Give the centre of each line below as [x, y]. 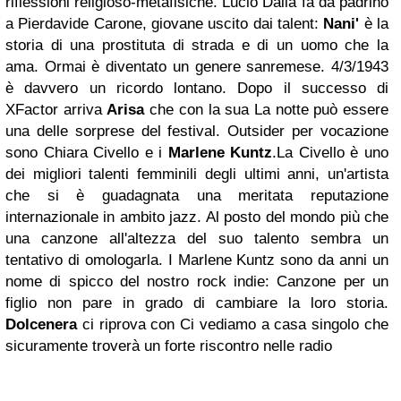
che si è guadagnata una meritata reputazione [197, 196]
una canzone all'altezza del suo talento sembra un [197, 239]
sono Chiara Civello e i [87, 153]
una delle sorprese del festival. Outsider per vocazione [197, 131]
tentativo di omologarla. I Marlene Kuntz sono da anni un [197, 260]
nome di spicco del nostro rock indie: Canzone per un [197, 282]
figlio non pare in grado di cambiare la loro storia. [197, 303]
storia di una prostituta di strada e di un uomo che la [197, 45]
